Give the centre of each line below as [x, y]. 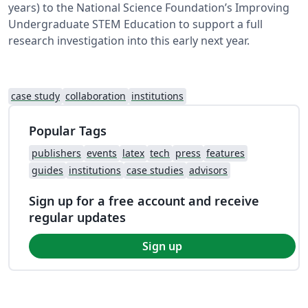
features [225, 153]
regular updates [77, 217]
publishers [56, 153]
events [102, 153]
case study [35, 96]
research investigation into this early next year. [129, 40]
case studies [155, 170]
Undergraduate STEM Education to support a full [135, 24]
